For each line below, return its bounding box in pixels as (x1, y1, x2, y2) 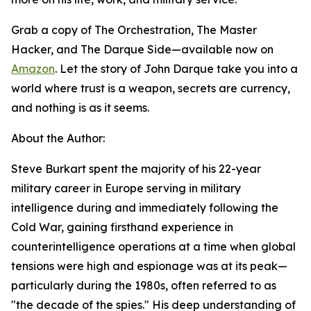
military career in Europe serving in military (11, 181, 241, 195)
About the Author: (11, 131, 105, 145)
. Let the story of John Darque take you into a (55, 62, 298, 76)
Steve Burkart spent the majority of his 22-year (11, 162, 261, 176)
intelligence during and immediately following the (11, 201, 278, 215)
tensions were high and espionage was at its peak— (11, 259, 287, 273)
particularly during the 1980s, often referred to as (11, 278, 276, 292)
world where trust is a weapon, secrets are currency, (11, 81, 290, 95)
